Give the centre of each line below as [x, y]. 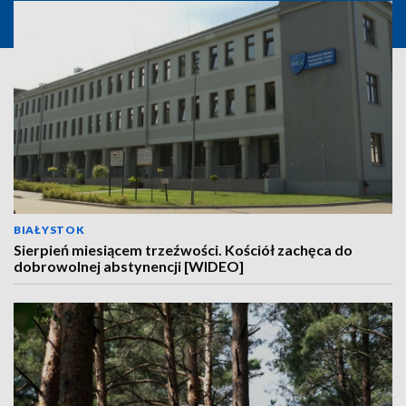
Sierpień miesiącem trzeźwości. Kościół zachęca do [183, 250]
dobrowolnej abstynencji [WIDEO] [129, 266]
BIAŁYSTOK [49, 230]
